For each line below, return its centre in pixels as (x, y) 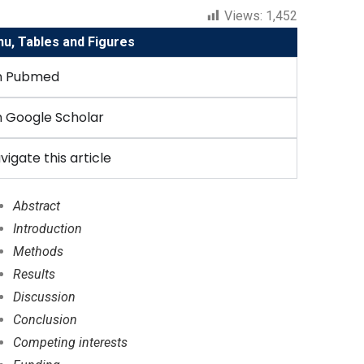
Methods (39, 252)
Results (35, 275)
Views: (243, 16)
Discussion (45, 297)
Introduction (48, 229)
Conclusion (45, 320)
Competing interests (71, 343)
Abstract (37, 206)
